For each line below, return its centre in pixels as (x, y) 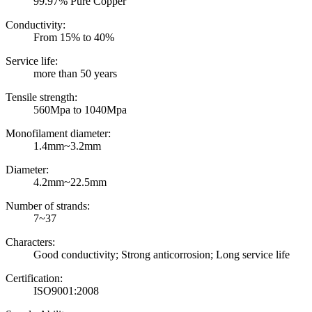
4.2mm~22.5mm (70, 182)
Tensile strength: (41, 97)
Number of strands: (48, 206)
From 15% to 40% (74, 38)
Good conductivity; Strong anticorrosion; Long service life (162, 255)
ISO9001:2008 (66, 291)
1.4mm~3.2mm (67, 146)
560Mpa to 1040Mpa (80, 110)
